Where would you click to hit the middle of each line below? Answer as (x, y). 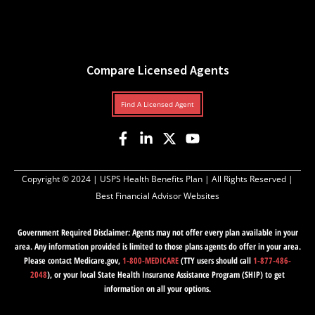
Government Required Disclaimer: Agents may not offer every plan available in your (157, 233)
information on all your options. (157, 289)
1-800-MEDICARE (150, 261)
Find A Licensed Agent (157, 104)
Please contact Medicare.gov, (73, 261)
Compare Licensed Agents (157, 70)
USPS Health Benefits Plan (151, 179)
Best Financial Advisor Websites (157, 196)
